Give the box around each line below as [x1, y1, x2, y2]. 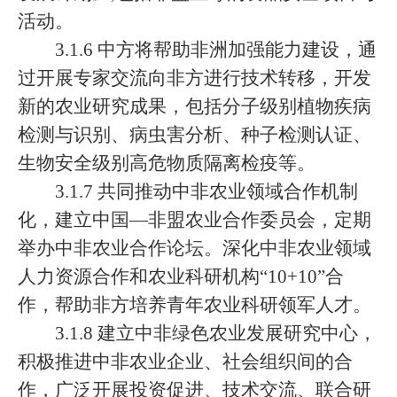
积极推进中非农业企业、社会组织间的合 [18, 351, 353, 372]
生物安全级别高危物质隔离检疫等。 [18, 152, 315, 174]
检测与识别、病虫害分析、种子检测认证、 [18, 124, 371, 145]
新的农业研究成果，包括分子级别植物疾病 [18, 96, 371, 117]
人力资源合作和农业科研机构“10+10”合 [18, 266, 344, 287]
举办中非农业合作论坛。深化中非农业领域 [18, 237, 371, 259]
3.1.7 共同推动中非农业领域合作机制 [55, 181, 358, 202]
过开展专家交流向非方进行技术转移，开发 [18, 67, 371, 89]
